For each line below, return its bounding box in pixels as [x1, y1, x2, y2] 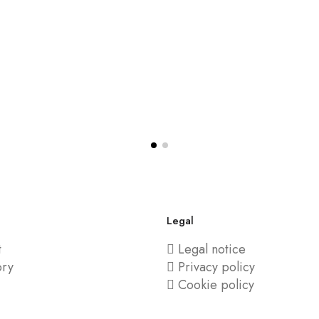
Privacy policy [178, 258, 255, 276]
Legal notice [178, 240, 246, 258]
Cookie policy [178, 276, 254, 294]
